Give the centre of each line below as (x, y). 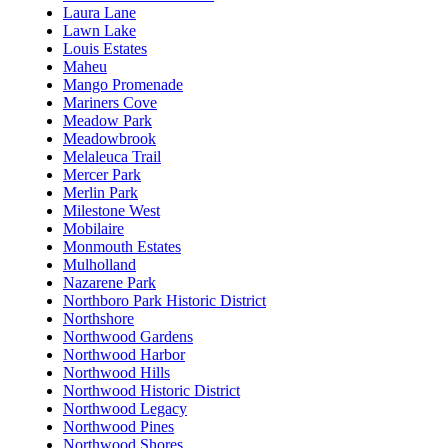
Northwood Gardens (128, 337)
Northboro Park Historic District (164, 301)
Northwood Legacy (125, 409)
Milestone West (111, 211)
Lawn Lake (99, 31)
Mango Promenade (123, 85)
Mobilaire (93, 229)
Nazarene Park (109, 283)
